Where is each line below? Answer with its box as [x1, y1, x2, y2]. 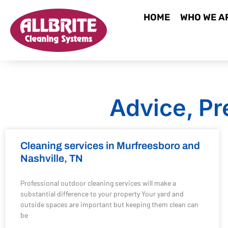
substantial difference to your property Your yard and [20, 189, 184, 198]
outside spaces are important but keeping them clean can [20, 200, 198, 209]
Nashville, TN [20, 153, 83, 164]
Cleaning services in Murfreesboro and [20, 140, 200, 151]
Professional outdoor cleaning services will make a [20, 179, 176, 187]
